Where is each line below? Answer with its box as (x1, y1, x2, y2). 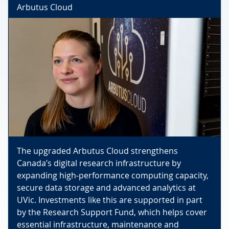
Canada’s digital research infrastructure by (17, 157, 181, 169)
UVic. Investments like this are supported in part (17, 194, 202, 206)
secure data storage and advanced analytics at (17, 182, 196, 194)
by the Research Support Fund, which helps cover (17, 207, 207, 218)
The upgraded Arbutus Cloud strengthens (17, 145, 178, 157)
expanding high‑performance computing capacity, (17, 170, 209, 181)
